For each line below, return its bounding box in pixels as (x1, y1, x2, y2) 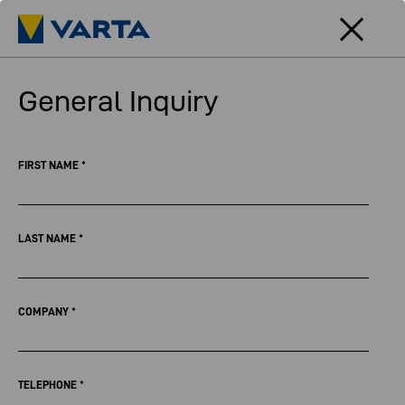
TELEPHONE (18, 378, 80, 391)
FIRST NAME (18, 158, 81, 172)
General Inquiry (18, 85, 218, 117)
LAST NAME (18, 231, 79, 245)
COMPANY (18, 305, 71, 318)
